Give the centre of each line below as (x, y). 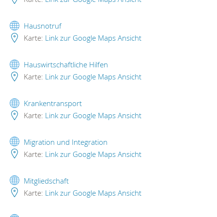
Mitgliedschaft (46, 180)
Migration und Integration (66, 142)
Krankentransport (53, 103)
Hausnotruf (43, 26)
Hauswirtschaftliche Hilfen (66, 65)
